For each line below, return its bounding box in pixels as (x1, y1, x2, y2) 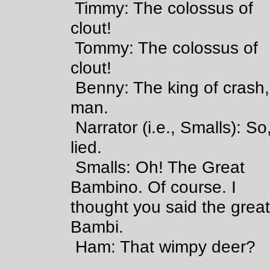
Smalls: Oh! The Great (46, 157, 245, 177)
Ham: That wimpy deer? (46, 237, 260, 256)
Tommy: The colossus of (46, 38, 258, 57)
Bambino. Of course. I (71, 177, 237, 196)
